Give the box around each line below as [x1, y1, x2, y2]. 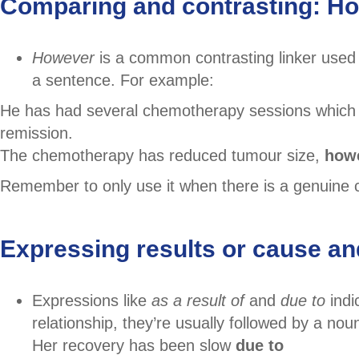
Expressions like [32, 291, 151, 309]
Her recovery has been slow [32, 336, 236, 354]
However [32, 48, 99, 67]
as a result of [151, 291, 244, 309]
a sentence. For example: [32, 71, 214, 89]
